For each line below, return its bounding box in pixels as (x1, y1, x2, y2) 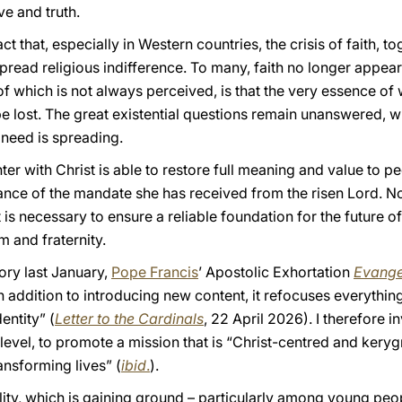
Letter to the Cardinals (55, 310, 204, 328)
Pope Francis (111, 263, 198, 281)
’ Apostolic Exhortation (198, 263, 354, 281)
